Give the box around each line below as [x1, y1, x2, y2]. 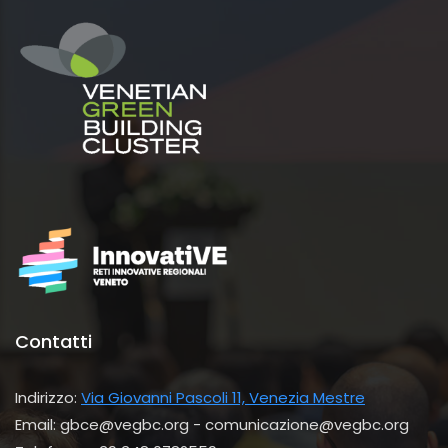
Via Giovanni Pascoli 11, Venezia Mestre [81, 387, 365, 409]
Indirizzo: [15, 387, 81, 409]
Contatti [15, 329, 92, 355]
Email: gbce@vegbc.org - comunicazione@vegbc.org [15, 414, 409, 436]
